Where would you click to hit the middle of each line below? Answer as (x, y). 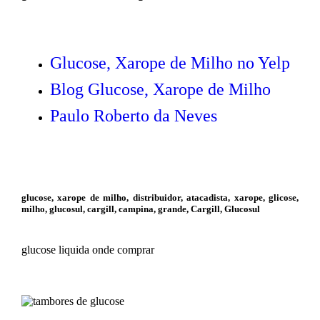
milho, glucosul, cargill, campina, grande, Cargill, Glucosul (140, 209)
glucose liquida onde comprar (87, 249)
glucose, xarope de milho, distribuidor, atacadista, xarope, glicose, (160, 197)
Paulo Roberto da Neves (133, 116)
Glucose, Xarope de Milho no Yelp (170, 63)
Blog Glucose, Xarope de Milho (160, 90)
